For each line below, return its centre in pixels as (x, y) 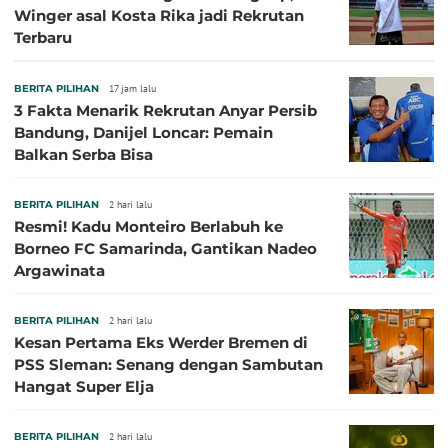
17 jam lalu (132, 89)
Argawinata (59, 271)
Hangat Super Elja (84, 387)
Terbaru (43, 38)
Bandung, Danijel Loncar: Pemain (143, 133)
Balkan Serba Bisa (83, 155)
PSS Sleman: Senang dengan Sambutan (168, 365)
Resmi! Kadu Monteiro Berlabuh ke (148, 227)
